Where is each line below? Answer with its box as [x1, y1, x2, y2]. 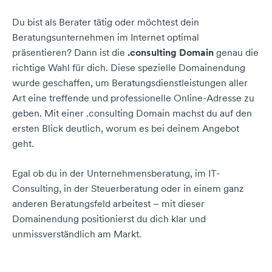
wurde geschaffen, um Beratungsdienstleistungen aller [12, 76, 248, 89]
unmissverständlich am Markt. [12, 228, 141, 240]
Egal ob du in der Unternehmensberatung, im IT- [12, 167, 220, 179]
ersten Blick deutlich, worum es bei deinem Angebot [12, 122, 239, 134]
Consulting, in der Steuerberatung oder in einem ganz [12, 182, 244, 194]
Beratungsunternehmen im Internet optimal [12, 31, 199, 43]
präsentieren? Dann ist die [12, 46, 127, 58]
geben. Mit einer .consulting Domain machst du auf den [12, 107, 252, 119]
